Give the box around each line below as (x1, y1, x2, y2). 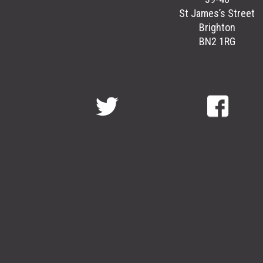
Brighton (198, 21, 235, 34)
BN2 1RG (198, 35, 235, 48)
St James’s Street (179, 7, 255, 20)
